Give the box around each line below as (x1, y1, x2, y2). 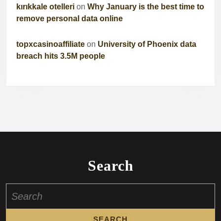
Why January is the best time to (87, 2, 204, 11)
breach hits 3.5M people (16, 52, 105, 61)
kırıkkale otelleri (16, 2, 74, 11)
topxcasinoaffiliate (16, 40, 85, 49)
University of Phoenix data (98, 40, 196, 49)
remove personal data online (16, 14, 123, 23)
